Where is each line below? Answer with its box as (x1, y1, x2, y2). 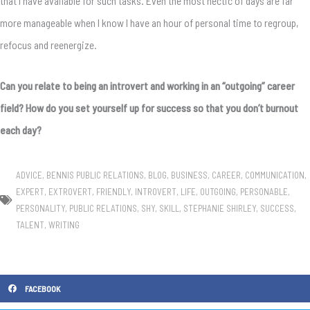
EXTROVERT (48, 186, 92, 198)
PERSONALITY (16, 203, 65, 215)
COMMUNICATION (245, 170, 304, 181)
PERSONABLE (240, 186, 288, 198)
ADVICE (16, 170, 42, 181)
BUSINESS (171, 170, 208, 181)
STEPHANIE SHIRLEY (183, 203, 256, 215)
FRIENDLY (96, 186, 131, 198)
